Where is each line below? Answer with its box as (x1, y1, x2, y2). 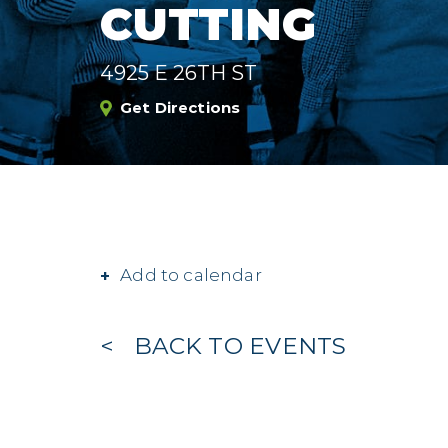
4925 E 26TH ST (100, 60, 257, 85)
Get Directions (120, 97, 241, 117)
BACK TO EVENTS (134, 331, 347, 360)
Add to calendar (120, 265, 262, 286)
